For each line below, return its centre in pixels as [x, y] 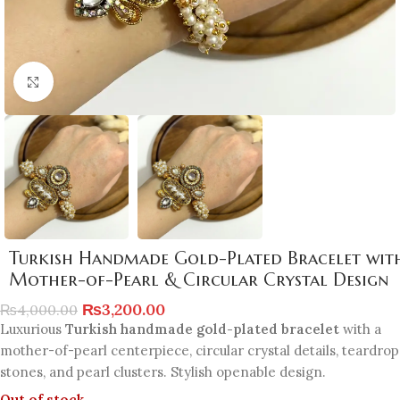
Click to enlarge [101, 82]
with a [360, 329]
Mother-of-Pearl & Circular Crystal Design [199, 280]
